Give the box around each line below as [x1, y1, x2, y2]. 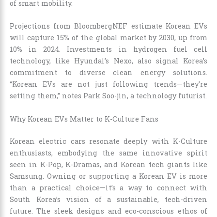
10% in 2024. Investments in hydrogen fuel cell [10, 45, 207, 54]
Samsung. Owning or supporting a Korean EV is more [10, 171, 207, 181]
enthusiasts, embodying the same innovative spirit [10, 148, 207, 157]
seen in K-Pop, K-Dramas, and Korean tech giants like [10, 159, 207, 169]
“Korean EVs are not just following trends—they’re [10, 79, 207, 89]
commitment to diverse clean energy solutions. [10, 68, 207, 77]
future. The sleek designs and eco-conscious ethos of [10, 206, 207, 216]
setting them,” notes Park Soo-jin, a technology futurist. [10, 91, 207, 101]
